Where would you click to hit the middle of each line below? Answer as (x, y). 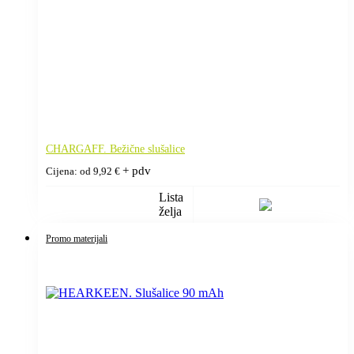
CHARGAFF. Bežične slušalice (115, 149)
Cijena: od (70, 171)
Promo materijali (77, 238)
